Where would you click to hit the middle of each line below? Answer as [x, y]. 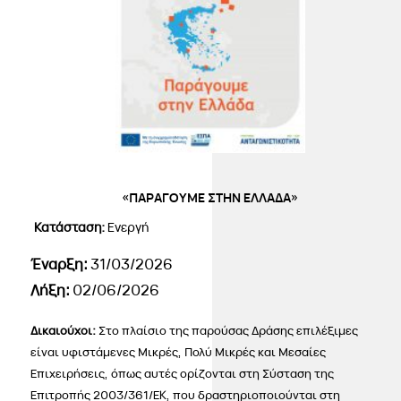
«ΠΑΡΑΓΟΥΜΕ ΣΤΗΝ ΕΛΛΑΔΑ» [210, 198]
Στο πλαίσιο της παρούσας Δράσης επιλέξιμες [229, 331]
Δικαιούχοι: [65, 331]
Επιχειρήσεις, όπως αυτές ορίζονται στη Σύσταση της [183, 374]
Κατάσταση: [71, 227]
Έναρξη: [61, 264]
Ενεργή [128, 227]
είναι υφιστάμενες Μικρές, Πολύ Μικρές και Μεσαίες [179, 352]
